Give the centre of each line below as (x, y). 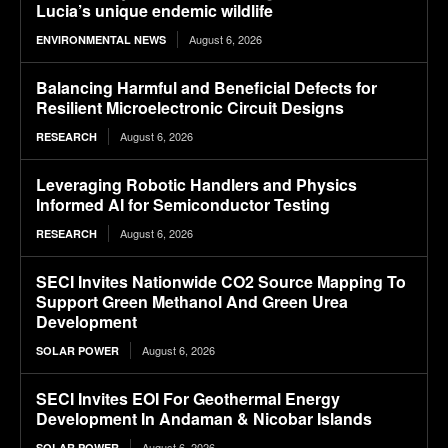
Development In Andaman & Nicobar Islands (204, 419)
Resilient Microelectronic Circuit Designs (190, 108)
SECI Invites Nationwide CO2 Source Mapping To (221, 282)
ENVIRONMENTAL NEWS (101, 40)
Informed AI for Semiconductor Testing (183, 205)
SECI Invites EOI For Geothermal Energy (188, 399)
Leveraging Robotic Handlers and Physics (196, 185)
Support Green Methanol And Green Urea (192, 302)
